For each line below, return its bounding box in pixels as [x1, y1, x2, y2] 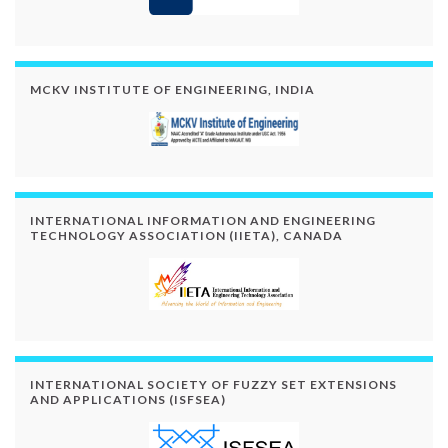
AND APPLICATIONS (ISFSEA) [30, 391, 226, 407]
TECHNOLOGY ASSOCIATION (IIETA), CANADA [30, 227, 343, 243]
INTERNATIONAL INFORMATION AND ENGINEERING [30, 212, 376, 228]
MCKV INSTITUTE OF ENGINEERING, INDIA [30, 81, 315, 97]
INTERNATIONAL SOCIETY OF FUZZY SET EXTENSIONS [30, 376, 397, 392]
